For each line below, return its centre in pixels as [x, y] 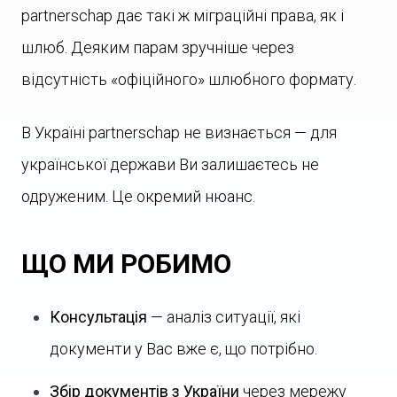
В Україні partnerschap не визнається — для [179, 132]
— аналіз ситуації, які [224, 317]
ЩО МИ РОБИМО [126, 264]
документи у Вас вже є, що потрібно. [183, 349]
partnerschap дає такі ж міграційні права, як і [183, 16]
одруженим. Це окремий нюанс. [138, 196]
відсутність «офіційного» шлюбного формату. [189, 79]
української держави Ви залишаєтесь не [170, 164]
